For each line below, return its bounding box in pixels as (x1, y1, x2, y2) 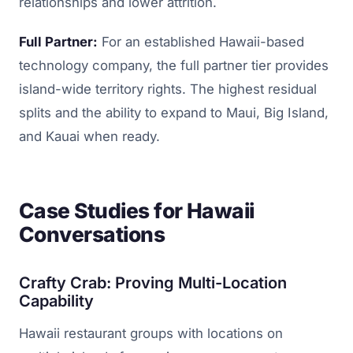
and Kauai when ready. (19, 128, 160, 145)
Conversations (19, 221, 165, 247)
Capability (19, 292, 94, 311)
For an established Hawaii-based (98, 34, 304, 50)
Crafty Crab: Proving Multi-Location (19, 273, 287, 293)
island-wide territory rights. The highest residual (19, 81, 317, 98)
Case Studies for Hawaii (19, 198, 255, 224)
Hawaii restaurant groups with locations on (19, 325, 283, 342)
